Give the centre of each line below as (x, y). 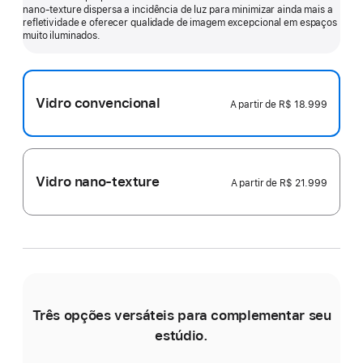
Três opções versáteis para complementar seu (181, 315)
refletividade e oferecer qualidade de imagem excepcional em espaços (180, 22)
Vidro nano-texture (98, 181)
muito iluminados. (62, 35)
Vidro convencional (98, 102)
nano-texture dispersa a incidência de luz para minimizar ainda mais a (178, 9)
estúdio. (181, 335)
